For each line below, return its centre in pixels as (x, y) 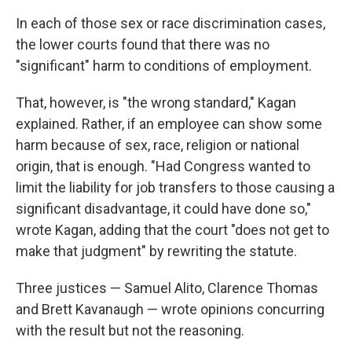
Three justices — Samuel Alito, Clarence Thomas (167, 288)
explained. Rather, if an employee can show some (169, 124)
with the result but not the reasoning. (130, 331)
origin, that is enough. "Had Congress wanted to (163, 167)
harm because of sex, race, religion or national (158, 145)
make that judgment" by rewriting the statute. (156, 251)
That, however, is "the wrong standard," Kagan (156, 103)
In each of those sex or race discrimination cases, (170, 24)
